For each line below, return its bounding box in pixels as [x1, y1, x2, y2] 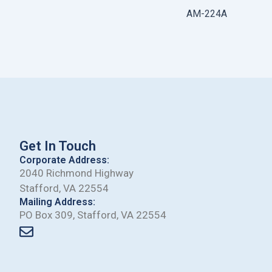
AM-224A [186, 7, 227, 19]
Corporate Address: [19, 154, 109, 166]
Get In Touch [19, 138, 96, 154]
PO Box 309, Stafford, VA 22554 [19, 209, 166, 222]
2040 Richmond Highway [19, 167, 134, 180]
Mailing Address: [19, 196, 95, 208]
